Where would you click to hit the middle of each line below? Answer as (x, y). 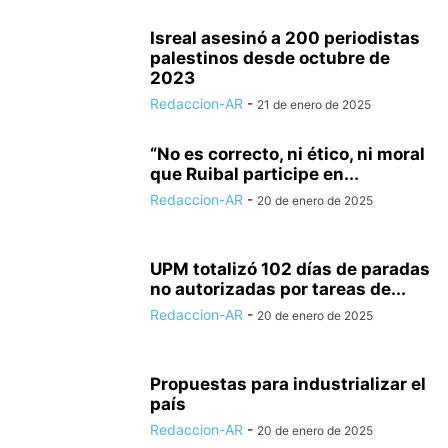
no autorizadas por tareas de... (278, 289)
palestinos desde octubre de (270, 58)
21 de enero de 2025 (314, 104)
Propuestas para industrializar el (288, 384)
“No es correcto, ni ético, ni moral (287, 154)
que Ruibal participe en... (254, 174)
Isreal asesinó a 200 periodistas (285, 38)
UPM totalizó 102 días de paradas (290, 269)
